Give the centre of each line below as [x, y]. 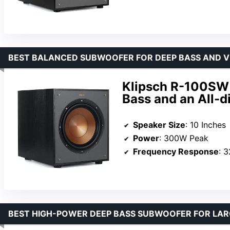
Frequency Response [176, 152]
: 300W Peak [184, 138]
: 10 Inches [206, 125]
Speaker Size [159, 125]
